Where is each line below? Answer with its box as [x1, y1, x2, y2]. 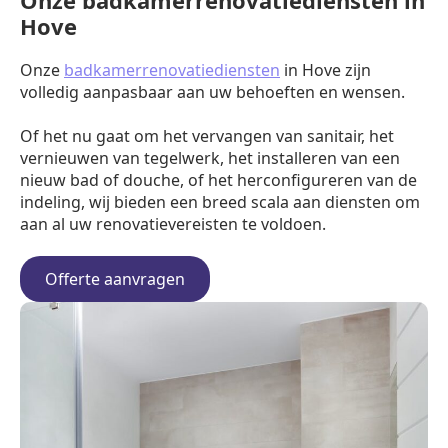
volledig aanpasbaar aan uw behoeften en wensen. [20, 81, 405, 103]
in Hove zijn [280, 59, 371, 81]
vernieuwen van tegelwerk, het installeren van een [20, 147, 400, 169]
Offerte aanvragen [45, 268, 185, 290]
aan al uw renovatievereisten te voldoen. [20, 213, 326, 235]
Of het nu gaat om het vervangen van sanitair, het [20, 125, 394, 147]
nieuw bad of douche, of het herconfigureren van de [20, 169, 417, 191]
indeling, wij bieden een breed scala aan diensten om [20, 191, 420, 213]
